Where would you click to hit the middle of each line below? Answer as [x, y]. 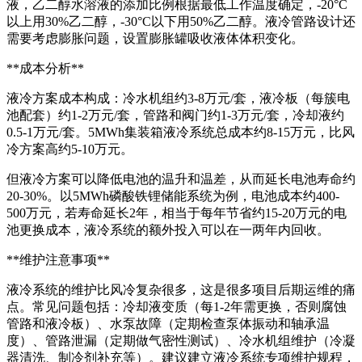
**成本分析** [45, 68]
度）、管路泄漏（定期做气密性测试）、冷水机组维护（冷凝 [181, 340]
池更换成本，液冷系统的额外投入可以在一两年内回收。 [168, 229]
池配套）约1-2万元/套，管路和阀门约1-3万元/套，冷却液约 [175, 115]
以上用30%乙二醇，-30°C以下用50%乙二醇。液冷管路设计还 [181, 21]
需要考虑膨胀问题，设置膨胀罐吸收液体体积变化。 [155, 38]
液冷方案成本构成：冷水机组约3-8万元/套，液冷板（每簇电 [178, 98]
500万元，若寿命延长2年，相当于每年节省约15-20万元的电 [177, 213]
